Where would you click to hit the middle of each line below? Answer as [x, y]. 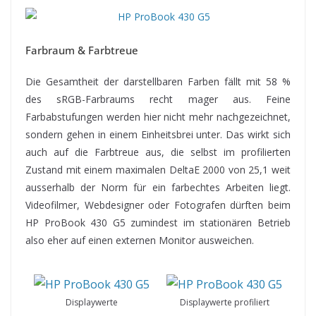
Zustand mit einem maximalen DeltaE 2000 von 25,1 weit [158, 169]
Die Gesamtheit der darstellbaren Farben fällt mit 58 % [158, 81]
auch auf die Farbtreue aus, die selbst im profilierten [158, 152]
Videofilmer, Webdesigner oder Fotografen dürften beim [158, 205]
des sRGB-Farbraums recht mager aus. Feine [158, 99]
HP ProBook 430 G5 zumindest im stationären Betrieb [158, 222]
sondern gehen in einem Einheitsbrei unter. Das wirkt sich [158, 134]
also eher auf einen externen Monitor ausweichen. [140, 240]
